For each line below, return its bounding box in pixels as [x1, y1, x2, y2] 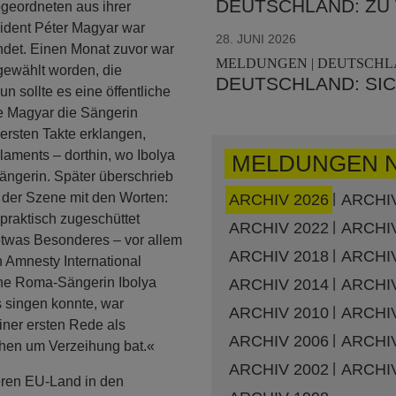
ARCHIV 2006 [228, 331, 329, 350]
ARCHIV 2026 [228, 190, 329, 209]
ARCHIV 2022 [228, 218, 329, 237]
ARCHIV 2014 [228, 275, 329, 293]
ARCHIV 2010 [228, 303, 329, 322]
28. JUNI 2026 [215, 32, 296, 46]
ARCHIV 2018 [228, 247, 329, 265]
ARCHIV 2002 [228, 360, 329, 378]
